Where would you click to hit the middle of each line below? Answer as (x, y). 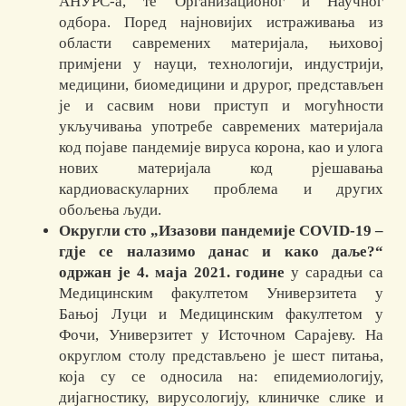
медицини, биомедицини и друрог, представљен (221, 85)
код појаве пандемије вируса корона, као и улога (221, 148)
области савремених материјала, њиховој (221, 43)
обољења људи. (111, 210)
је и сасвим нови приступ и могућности (221, 106)
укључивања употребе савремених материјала (221, 127)
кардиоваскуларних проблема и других (221, 189)
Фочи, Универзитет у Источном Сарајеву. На (221, 335)
